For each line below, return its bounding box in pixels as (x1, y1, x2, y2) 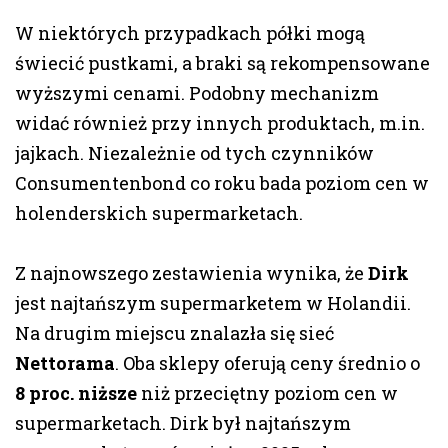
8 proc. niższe (15, 381, 137, 406)
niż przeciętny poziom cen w (137, 381, 398, 406)
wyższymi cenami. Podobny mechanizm (15, 81, 379, 106)
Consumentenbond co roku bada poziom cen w (15, 171, 429, 196)
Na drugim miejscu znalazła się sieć (15, 321, 334, 346)
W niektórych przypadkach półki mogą (15, 21, 365, 46)
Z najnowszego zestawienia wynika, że (15, 261, 368, 286)
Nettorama (15, 351, 115, 376)
